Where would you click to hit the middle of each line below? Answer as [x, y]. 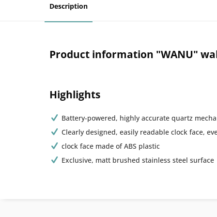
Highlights [75, 94]
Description [69, 6]
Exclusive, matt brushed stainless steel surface [138, 160]
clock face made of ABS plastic [111, 146]
